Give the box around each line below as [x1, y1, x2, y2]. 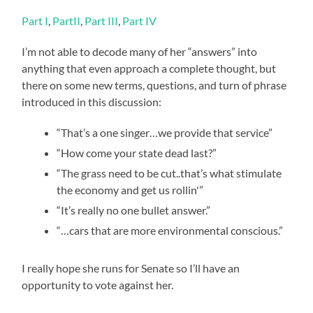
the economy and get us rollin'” [57, 182, 204, 196]
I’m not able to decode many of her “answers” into [22, 44, 258, 58]
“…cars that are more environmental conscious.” [57, 223, 284, 237]
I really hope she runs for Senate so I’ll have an [22, 261, 240, 275]
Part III [85, 13, 119, 27]
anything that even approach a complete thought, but [22, 61, 277, 75]
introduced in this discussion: [22, 94, 162, 108]
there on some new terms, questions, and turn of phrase [22, 78, 287, 92]
